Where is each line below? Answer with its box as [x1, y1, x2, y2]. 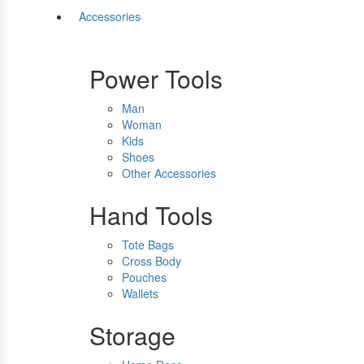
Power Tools [89, 61, 223, 97]
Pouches [122, 269, 167, 286]
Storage [89, 318, 175, 353]
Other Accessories [122, 165, 216, 182]
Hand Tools [89, 197, 213, 233]
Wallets [122, 285, 158, 302]
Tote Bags [122, 236, 174, 253]
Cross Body [122, 253, 181, 270]
